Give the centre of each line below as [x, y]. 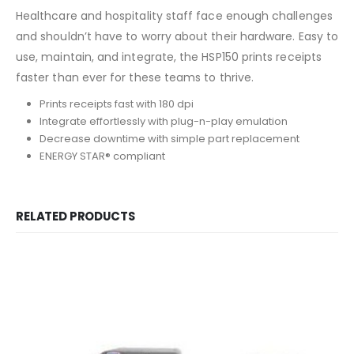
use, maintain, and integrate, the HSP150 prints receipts [169, 57]
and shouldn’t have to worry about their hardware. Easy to [177, 37]
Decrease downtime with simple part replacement [169, 139]
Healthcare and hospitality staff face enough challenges [174, 16]
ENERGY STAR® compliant [102, 156]
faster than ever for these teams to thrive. [135, 78]
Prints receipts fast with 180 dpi [116, 104]
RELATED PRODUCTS [75, 217]
